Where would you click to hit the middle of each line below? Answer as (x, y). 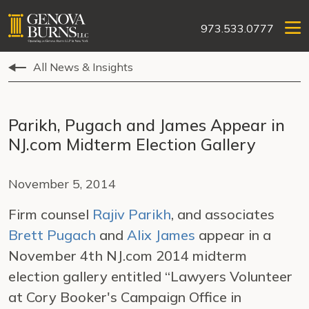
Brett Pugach (52, 235)
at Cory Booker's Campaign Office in (125, 297)
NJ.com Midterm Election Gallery (132, 144)
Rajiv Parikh (132, 214)
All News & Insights (83, 67)
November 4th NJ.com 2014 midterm (128, 256)
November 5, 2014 (62, 184)
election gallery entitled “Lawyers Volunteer (150, 276)
